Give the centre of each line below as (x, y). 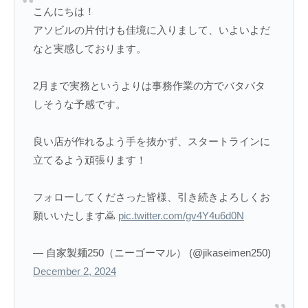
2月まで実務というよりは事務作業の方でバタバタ (149, 86)
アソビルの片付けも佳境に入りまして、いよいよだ (152, 30)
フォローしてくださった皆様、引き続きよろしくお (152, 197)
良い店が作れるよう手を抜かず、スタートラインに (152, 142)
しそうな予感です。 (79, 104)
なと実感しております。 (90, 49)
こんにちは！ (64, 12)
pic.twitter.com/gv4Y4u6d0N (181, 216)
